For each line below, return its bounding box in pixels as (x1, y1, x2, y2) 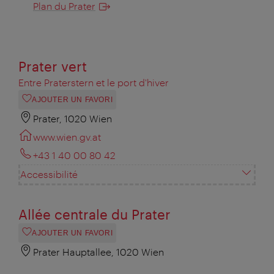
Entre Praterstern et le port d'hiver (18, 76, 169, 89)
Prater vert (18, 58, 87, 75)
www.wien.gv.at (33, 131, 101, 143)
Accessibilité (20, 168, 78, 180)
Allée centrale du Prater (18, 206, 171, 223)
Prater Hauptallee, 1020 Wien (33, 246, 164, 258)
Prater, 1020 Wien (33, 113, 112, 125)
